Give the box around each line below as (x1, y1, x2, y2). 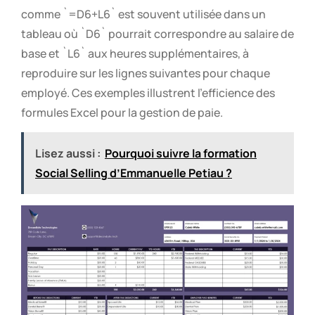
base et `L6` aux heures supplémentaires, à (21, 45, 249, 61)
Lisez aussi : (35, 146, 101, 162)
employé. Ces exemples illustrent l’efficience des (21, 84, 275, 101)
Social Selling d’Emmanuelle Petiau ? (35, 165, 232, 181)
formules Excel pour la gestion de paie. (21, 104, 223, 120)
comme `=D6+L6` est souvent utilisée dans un (21, 6, 266, 22)
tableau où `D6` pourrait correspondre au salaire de (21, 25, 294, 41)
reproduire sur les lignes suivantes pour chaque (21, 65, 270, 81)
